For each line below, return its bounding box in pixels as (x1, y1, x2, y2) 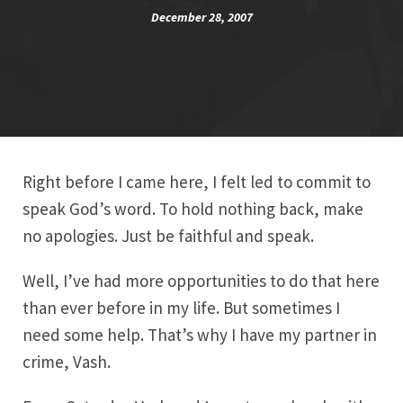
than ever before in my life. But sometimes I (22, 297, 340, 318)
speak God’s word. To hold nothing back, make (22, 198, 363, 219)
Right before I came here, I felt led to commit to (22, 171, 371, 193)
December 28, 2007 (150, 9, 253, 25)
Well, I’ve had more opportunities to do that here (22, 270, 380, 291)
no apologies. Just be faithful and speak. (22, 225, 314, 246)
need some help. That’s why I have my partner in (22, 324, 377, 345)
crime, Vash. (22, 351, 111, 372)
